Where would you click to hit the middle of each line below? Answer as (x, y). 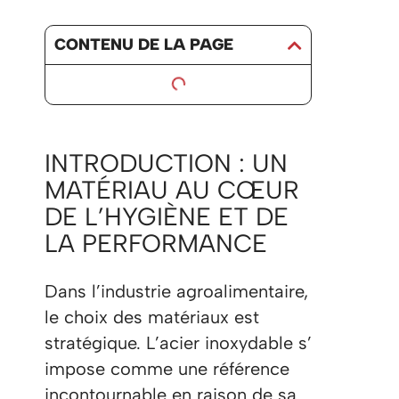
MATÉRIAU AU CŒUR (172, 190)
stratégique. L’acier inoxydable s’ (178, 343)
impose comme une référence (167, 369)
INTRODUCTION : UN (166, 163)
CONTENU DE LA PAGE (144, 45)
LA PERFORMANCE (156, 244)
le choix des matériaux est (152, 318)
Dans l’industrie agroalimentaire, (176, 292)
